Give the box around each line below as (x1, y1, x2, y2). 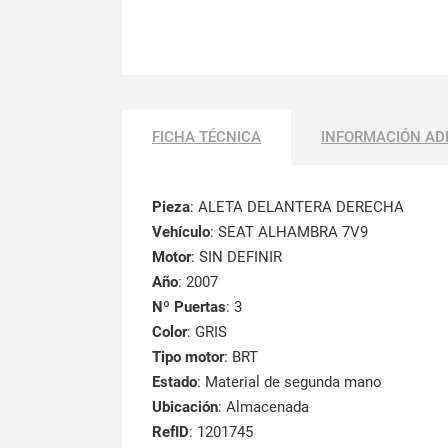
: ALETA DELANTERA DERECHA (190, 197, 404, 216)
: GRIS (187, 322, 227, 341)
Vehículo (152, 222, 210, 241)
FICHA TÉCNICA (152, 127, 261, 146)
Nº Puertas (152, 297, 226, 316)
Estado (152, 372, 197, 391)
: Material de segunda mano (197, 372, 382, 391)
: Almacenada (218, 397, 309, 416)
